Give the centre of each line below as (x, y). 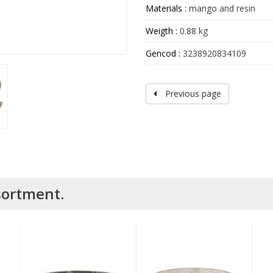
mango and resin (221, 9)
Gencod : (163, 54)
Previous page (192, 94)
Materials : (166, 9)
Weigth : (163, 31)
